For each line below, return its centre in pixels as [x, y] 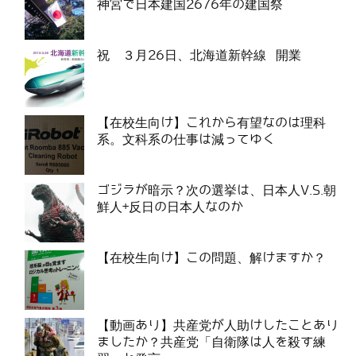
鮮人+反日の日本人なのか [170, 207]
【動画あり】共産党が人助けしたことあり [218, 326]
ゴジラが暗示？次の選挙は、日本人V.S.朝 [217, 191]
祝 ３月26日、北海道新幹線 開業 [199, 56]
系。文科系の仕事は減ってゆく [186, 140]
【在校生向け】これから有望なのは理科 [211, 123]
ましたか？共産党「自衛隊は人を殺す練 [211, 342]
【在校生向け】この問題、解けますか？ [211, 258]
